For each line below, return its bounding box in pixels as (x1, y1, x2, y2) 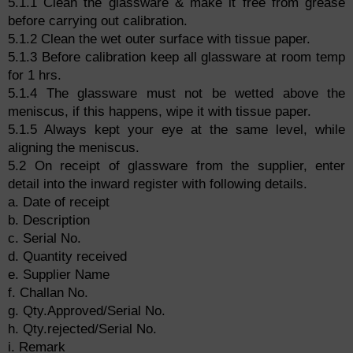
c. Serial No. (8, 231, 81, 247)
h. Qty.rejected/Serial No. (8, 321, 157, 337)
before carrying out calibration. (8, 13, 188, 29)
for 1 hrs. (8, 68, 61, 84)
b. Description (8, 213, 90, 229)
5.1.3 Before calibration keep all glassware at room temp (8, 50, 345, 65)
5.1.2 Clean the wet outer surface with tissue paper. (8, 32, 310, 47)
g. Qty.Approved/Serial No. (8, 303, 165, 319)
